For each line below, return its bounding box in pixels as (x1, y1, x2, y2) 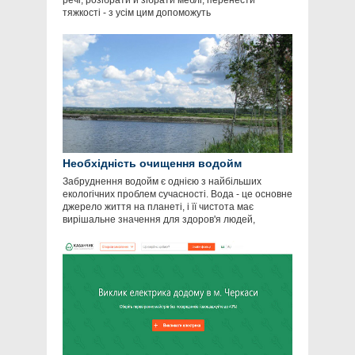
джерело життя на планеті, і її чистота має (63, 201, 254, 213)
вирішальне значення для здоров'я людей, (63, 214, 255, 226)
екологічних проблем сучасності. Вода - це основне (63, 189, 292, 200)
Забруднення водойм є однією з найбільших (63, 176, 261, 188)
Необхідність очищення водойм (63, 157, 242, 170)
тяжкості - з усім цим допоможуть (63, 7, 211, 19)
